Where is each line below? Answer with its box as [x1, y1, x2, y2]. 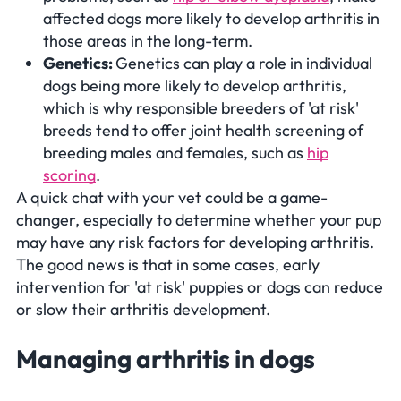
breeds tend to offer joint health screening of [43, 119, 363, 141]
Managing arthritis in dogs [16, 342, 315, 374]
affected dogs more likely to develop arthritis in [43, 7, 380, 29]
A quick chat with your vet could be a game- [16, 186, 328, 208]
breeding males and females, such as [43, 141, 307, 163]
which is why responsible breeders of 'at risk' [43, 97, 359, 118]
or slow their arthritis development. [16, 298, 270, 320]
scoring [43, 164, 96, 185]
